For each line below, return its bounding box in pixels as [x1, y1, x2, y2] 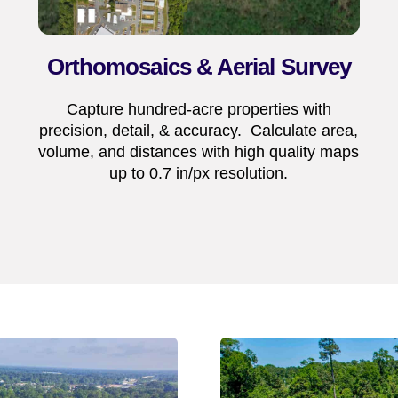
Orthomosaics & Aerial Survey [46, 53, 352, 81]
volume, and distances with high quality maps [38, 142, 360, 161]
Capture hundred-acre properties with [66, 99, 331, 118]
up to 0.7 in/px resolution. [109, 163, 289, 182]
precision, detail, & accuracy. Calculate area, [39, 121, 359, 139]
